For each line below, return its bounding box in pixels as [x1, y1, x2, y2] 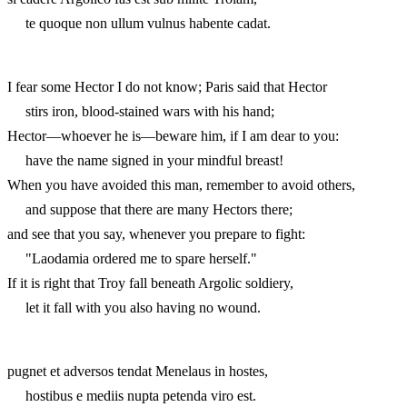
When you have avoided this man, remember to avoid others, [7, 176, 355, 193]
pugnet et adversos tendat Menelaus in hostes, [7, 362, 268, 379]
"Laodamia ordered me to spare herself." [7, 250, 257, 266]
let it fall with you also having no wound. [7, 299, 261, 315]
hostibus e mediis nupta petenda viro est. [7, 387, 256, 403]
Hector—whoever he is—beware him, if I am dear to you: [7, 127, 339, 144]
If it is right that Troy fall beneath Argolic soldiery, [7, 274, 293, 291]
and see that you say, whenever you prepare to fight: [7, 225, 305, 242]
